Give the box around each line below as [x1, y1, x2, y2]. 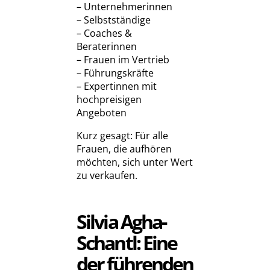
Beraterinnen [77, 40, 137, 54]
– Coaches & [77, 27, 132, 40]
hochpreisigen [77, 93, 142, 107]
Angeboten [77, 106, 127, 120]
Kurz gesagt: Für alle [77, 129, 168, 143]
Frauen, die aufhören [77, 142, 172, 156]
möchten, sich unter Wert [77, 155, 193, 169]
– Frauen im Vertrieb [77, 53, 169, 67]
